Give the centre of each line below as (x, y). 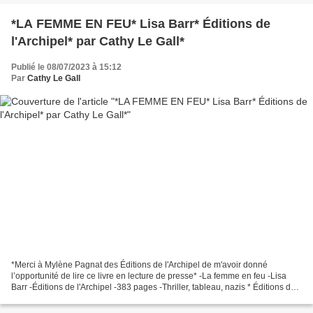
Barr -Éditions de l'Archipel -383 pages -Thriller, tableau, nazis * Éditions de (153, 287)
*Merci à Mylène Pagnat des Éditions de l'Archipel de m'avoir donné (139, 265)
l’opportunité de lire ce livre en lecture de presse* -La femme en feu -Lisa (149, 276)
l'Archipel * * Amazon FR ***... (67, 299)
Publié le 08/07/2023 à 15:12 (66, 67)
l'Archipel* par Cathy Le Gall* (98, 41)
